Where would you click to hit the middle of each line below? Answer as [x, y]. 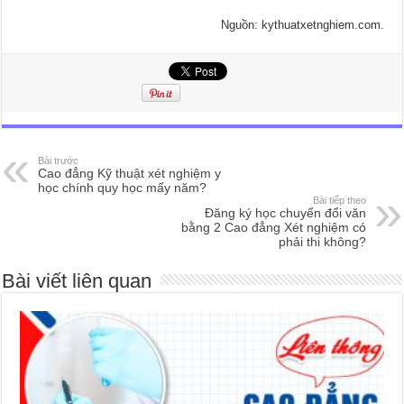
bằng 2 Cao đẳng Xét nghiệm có [273, 228]
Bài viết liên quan [77, 281]
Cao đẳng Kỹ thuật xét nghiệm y [130, 174]
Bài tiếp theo [339, 201]
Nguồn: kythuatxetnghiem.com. [302, 25]
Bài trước [59, 161]
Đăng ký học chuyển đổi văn [285, 213]
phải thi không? [322, 242]
